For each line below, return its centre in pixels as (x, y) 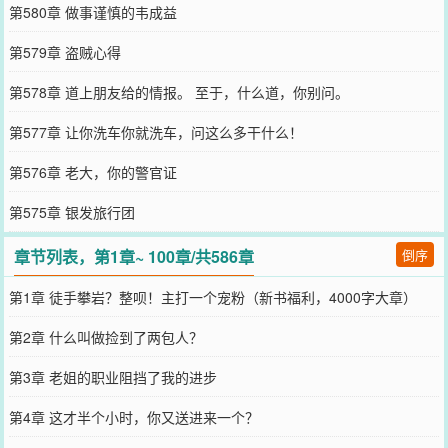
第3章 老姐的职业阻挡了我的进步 (112, 377)
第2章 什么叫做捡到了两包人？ (105, 337)
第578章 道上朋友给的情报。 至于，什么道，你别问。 (178, 92)
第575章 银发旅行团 (71, 212)
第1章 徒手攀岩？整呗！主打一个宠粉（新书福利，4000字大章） (212, 297)
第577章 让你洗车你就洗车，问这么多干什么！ (155, 132)
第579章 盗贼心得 (64, 52)
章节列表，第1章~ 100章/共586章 (134, 256)
